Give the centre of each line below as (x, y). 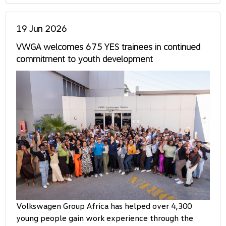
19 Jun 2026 (42, 29)
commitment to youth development (85, 59)
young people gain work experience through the (105, 218)
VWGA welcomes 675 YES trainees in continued (108, 47)
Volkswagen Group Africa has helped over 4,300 (104, 206)
